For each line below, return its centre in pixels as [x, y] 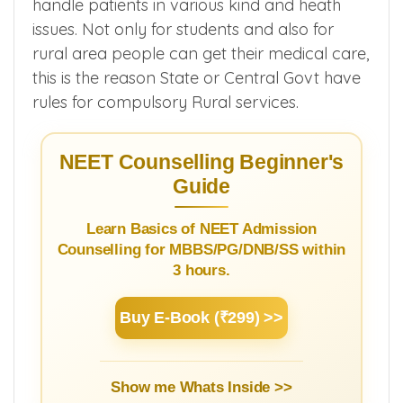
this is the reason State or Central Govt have [197, 78]
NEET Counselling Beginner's [201, 162]
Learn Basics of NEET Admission [201, 228]
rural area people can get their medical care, [201, 54]
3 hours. [201, 270]
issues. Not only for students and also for [183, 30]
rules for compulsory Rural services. [166, 103]
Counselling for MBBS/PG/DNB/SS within [201, 249]
